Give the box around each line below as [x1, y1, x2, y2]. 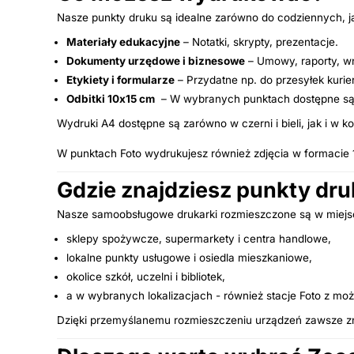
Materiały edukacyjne [66, 35, 180, 48]
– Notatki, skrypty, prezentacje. [180, 35, 338, 48]
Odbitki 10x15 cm [66, 92, 155, 105]
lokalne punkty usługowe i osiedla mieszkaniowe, [66, 250, 312, 264]
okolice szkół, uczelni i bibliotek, [66, 269, 225, 283]
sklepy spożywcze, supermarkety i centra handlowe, [66, 232, 331, 245]
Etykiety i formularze [66, 73, 175, 86]
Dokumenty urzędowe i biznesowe [66, 54, 245, 67]
